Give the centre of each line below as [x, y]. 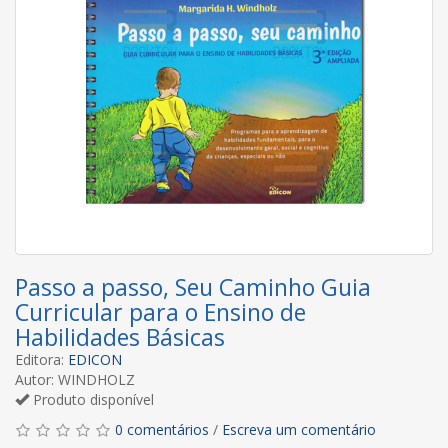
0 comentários [162, 429]
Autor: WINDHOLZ [75, 379]
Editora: [41, 359]
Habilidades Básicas [120, 336]
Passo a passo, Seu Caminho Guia [193, 286]
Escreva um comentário [299, 429]
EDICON [95, 359]
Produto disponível [91, 399]
